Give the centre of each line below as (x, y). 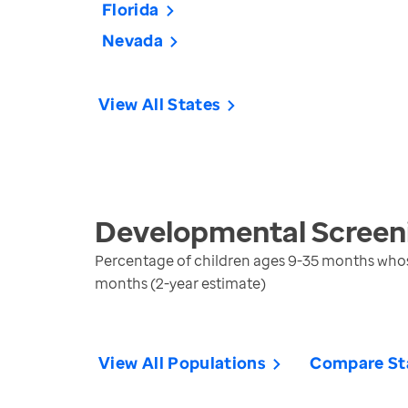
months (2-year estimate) (180, 283)
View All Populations (183, 362)
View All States (160, 104)
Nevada (133, 40)
